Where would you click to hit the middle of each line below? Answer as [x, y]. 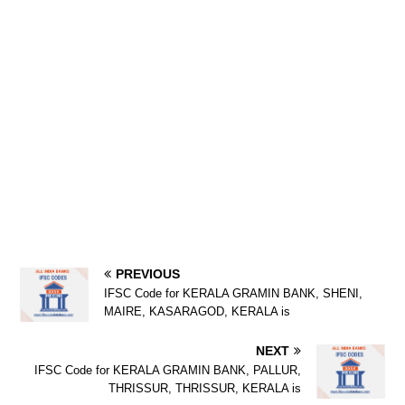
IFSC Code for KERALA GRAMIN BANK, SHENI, [233, 294]
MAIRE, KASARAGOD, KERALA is [197, 312]
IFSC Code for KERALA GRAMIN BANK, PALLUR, [168, 371]
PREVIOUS [148, 274]
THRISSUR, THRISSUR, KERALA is [205, 389]
